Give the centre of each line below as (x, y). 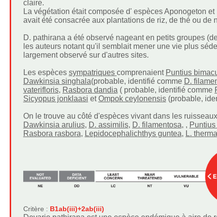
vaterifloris (41, 90)
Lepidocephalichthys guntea (133, 133)
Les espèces (46, 72)
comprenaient (141, 72)
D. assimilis (108, 125)
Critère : (36, 209)
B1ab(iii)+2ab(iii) (77, 209)
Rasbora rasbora (52, 133)
